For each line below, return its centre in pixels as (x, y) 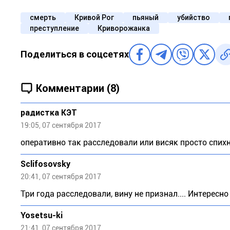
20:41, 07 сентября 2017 (61, 177)
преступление (54, 28)
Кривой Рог (94, 17)
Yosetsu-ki (42, 215)
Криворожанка (124, 28)
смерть (43, 17)
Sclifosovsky (45, 164)
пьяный (146, 17)
